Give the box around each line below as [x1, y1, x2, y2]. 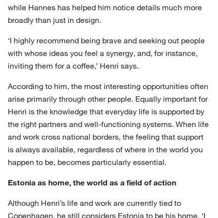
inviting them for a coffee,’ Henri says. [8, 61, 139, 71]
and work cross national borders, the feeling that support [8, 132, 203, 142]
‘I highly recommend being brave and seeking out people [8, 36, 205, 45]
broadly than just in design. [8, 15, 101, 25]
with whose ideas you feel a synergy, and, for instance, [8, 48, 198, 58]
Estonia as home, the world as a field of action [8, 178, 176, 187]
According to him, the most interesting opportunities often [8, 81, 208, 91]
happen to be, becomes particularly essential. [8, 157, 166, 167]
